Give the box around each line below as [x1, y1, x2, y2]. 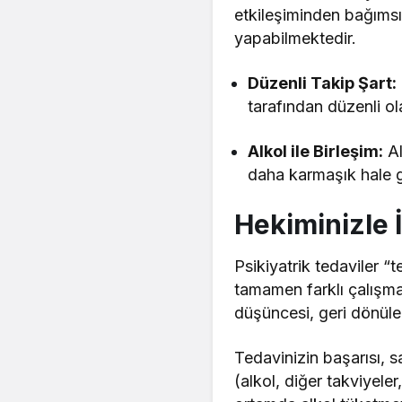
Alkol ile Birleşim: [248, 141, 384, 161]
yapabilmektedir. [234, 28, 356, 48]
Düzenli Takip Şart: [248, 73, 398, 92]
